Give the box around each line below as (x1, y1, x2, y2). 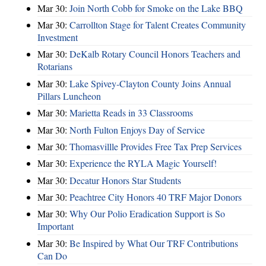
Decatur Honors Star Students (69, 173, 181, 186)
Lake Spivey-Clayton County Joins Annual (69, 77, 231, 90)
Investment (37, 31, 78, 44)
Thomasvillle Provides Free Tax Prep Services (69, 140, 242, 153)
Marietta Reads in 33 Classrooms (69, 106, 193, 119)
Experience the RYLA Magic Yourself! (69, 157, 217, 170)
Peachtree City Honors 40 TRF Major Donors (69, 191, 242, 204)
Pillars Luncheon (37, 89, 101, 102)
